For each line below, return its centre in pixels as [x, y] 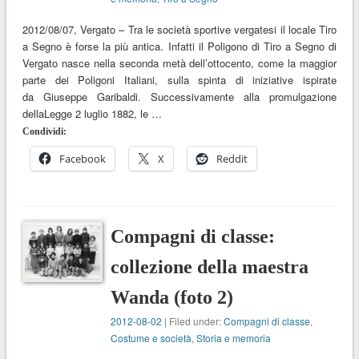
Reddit [232, 159]
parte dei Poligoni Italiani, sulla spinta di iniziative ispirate [179, 80]
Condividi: [44, 132]
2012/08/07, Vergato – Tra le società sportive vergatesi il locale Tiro [179, 30]
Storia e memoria [234, 338]
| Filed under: [193, 321]
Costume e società [151, 338]
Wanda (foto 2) [172, 298]
